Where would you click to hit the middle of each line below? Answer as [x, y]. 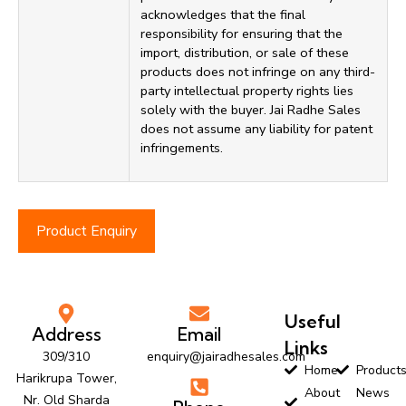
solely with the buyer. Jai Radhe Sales [251, 109]
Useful [312, 321]
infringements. [182, 147]
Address [66, 333]
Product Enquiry [87, 231]
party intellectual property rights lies [247, 90]
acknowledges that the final [223, 14]
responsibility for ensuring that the [242, 33]
